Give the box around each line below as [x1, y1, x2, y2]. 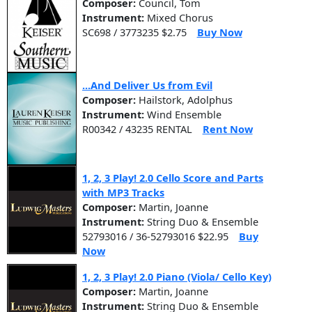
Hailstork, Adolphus [139, 93, 233, 107]
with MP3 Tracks [82, 185, 164, 200]
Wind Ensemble [144, 107, 221, 122]
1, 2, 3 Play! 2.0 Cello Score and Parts [82, 171, 263, 185]
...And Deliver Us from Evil [82, 78, 212, 93]
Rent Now [202, 122, 253, 136]
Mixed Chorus [144, 10, 213, 25]
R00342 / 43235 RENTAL [82, 122, 192, 136]
